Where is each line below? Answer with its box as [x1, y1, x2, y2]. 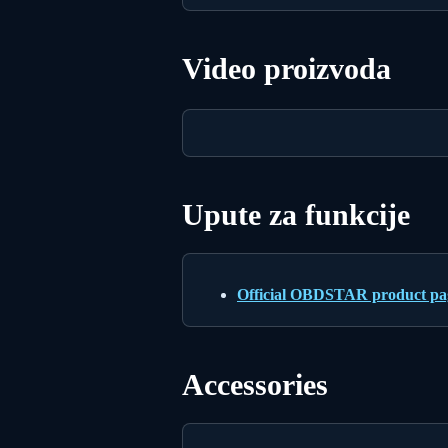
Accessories [182, 367, 328, 401]
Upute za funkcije [182, 197, 410, 231]
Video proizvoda [182, 51, 391, 85]
